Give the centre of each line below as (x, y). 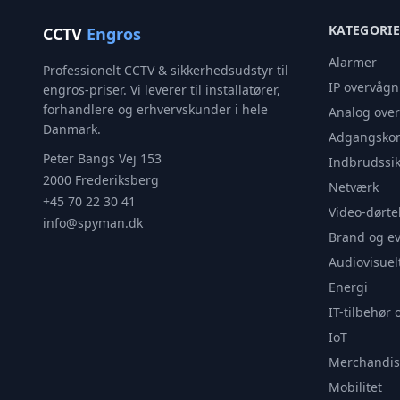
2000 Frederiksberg (101, 180)
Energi (348, 287)
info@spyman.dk (93, 223)
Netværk (354, 187)
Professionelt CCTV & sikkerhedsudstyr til (166, 70)
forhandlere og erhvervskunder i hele (155, 109)
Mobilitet (355, 387)
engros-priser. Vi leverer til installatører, (162, 90)
